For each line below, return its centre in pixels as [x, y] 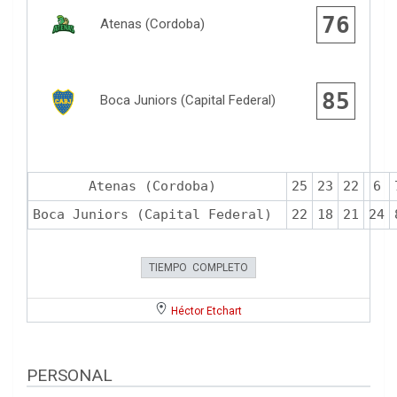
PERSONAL [70, 376]
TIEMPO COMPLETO [198, 268]
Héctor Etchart [206, 311]
